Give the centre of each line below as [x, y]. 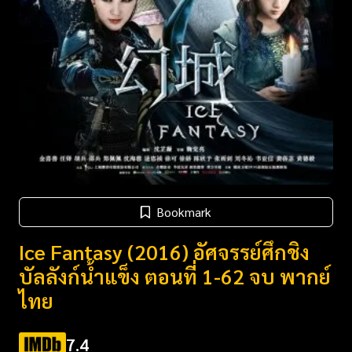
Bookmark [184, 211]
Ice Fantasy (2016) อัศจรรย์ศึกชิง [164, 251]
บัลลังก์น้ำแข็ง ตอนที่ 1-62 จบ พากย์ [175, 275]
